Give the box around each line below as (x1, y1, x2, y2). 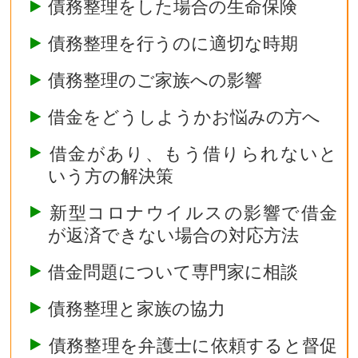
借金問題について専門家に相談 (48, 261, 299, 282)
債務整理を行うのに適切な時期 (48, 33, 299, 54)
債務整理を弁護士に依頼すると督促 (48, 334, 338, 356)
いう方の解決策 (48, 165, 174, 186)
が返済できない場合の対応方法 (48, 224, 300, 245)
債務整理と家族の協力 (48, 297, 226, 319)
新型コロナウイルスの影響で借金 (48, 201, 338, 223)
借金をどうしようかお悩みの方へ (48, 106, 321, 128)
